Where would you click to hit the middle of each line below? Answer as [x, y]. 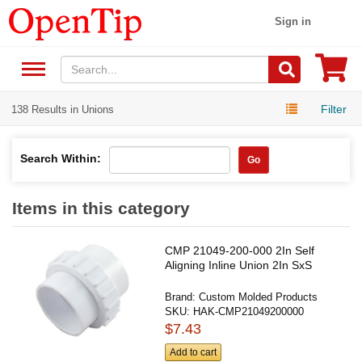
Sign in [293, 21]
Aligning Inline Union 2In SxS [239, 265]
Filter [334, 109]
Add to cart [194, 353]
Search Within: [61, 158]
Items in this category [101, 208]
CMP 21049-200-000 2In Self [240, 250]
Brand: [182, 297]
